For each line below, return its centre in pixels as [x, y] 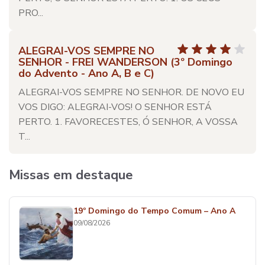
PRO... [31, 13]
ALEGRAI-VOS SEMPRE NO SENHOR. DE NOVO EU [131, 92]
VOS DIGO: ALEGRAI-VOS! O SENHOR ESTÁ [115, 107]
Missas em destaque [71, 175]
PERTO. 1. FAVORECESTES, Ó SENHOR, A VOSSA [128, 122]
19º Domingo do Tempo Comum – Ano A [154, 211]
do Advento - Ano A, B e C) [86, 73]
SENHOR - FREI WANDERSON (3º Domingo [125, 62]
